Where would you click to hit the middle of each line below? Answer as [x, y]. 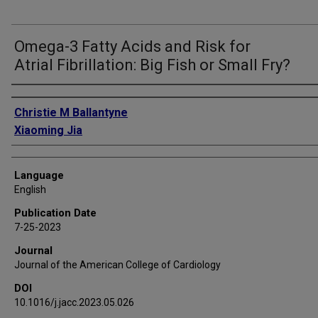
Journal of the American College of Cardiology [117, 265]
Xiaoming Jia [48, 130]
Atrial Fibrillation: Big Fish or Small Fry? [152, 65]
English [30, 190]
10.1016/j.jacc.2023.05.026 [74, 302]
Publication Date [55, 213]
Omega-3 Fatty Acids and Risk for [132, 46]
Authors [31, 97]
